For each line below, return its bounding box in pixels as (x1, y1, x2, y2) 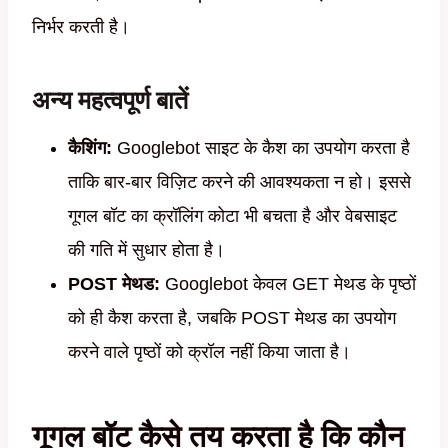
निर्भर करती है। (32, 17, 130, 38)
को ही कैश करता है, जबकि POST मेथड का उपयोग (68, 308, 396, 329)
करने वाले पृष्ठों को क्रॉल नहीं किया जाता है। (68, 342, 351, 363)
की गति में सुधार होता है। (68, 240, 225, 261)
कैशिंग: (68, 138, 112, 159)
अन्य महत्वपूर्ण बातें (32, 86, 188, 114)
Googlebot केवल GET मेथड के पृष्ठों (160, 274, 416, 295)
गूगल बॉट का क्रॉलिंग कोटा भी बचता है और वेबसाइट (68, 206, 397, 227)
